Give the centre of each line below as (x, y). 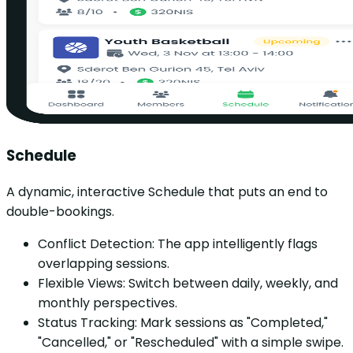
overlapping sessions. (104, 263)
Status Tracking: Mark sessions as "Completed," (183, 322)
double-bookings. (60, 211)
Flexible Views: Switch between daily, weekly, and (188, 283)
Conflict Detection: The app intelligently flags (178, 243)
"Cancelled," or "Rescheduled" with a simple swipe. (191, 342)
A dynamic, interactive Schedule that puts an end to (167, 191)
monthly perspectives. (108, 303)
